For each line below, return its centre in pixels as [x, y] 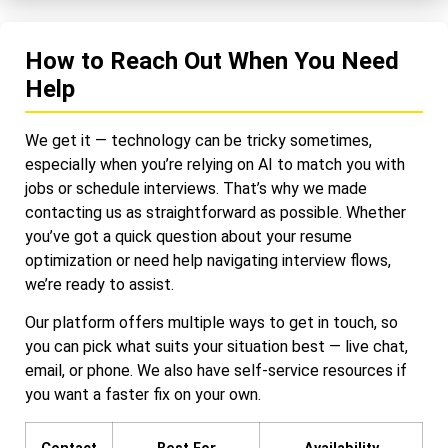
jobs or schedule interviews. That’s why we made [196, 188]
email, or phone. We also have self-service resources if [216, 371]
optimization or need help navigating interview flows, [208, 260]
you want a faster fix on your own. [143, 395]
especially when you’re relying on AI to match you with [215, 164]
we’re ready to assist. [99, 284]
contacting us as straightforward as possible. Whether [215, 212]
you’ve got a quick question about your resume [188, 236]
